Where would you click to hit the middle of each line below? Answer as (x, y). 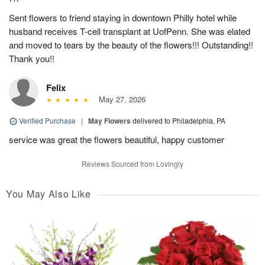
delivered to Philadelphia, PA (179, 120)
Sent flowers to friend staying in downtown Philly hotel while (123, 17)
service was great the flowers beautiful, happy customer (117, 139)
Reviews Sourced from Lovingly (132, 163)
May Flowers (109, 120)
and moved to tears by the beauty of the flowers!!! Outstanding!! (131, 44)
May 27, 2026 (119, 99)
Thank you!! (32, 58)
